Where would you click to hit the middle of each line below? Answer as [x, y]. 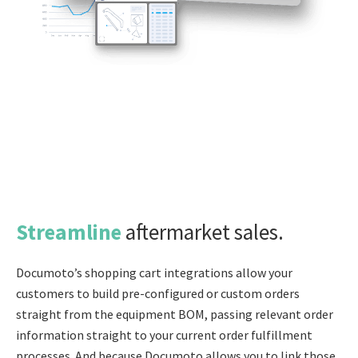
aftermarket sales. [205, 231]
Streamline [71, 231]
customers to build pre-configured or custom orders [158, 293]
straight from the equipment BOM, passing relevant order [175, 314]
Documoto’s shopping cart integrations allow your [154, 272]
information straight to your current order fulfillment [164, 334]
